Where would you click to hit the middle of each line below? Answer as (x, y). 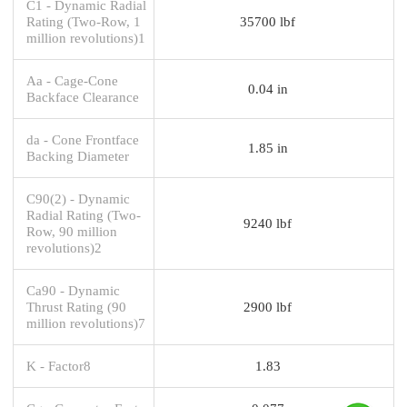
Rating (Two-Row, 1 (84, 21)
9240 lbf (268, 223)
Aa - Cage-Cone (72, 80)
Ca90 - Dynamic (73, 290)
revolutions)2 (64, 247)
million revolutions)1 (86, 37)
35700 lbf (268, 21)
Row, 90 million (72, 231)
